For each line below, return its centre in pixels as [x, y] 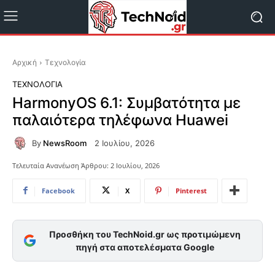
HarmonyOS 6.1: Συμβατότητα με [126, 103]
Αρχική [25, 62]
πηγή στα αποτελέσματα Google [145, 247]
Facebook [58, 190]
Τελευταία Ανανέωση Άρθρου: [60, 165]
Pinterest [191, 190]
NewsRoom [65, 143]
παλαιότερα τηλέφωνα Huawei [120, 120]
